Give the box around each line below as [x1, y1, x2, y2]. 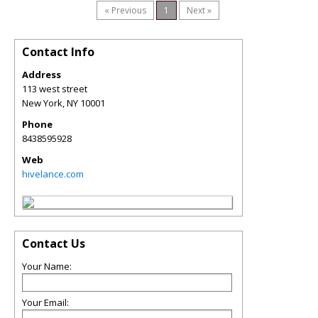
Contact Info [22, 44, 94, 60]
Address [22, 68, 61, 81]
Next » [187, 4, 212, 16]
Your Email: [22, 296, 69, 309]
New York [22, 97, 62, 109]
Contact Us [22, 236, 85, 251]
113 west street [22, 82, 87, 95]
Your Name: [22, 260, 72, 273]
